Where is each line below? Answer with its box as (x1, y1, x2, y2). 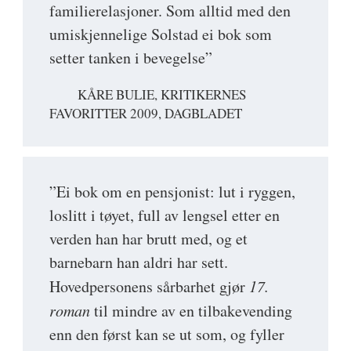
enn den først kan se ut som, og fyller (49, 323, 284, 345)
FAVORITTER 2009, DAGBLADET (49, 103, 242, 122)
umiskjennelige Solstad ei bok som (49, 23, 272, 45)
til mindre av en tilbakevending (90, 299, 292, 321)
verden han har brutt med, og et (49, 227, 248, 249)
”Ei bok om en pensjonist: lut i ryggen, (49, 180, 295, 202)
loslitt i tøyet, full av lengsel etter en (49, 204, 280, 226)
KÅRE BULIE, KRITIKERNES (78, 85, 246, 103)
